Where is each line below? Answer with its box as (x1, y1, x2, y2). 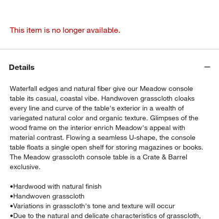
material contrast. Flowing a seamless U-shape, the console (10, 132, 196, 142)
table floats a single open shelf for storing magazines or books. (10, 142, 204, 152)
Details (9, 62, 35, 72)
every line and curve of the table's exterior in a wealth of (10, 103, 184, 112)
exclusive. (10, 162, 41, 171)
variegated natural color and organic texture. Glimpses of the (10, 113, 199, 122)
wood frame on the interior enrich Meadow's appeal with (10, 123, 186, 132)
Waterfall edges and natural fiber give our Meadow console (10, 84, 194, 93)
